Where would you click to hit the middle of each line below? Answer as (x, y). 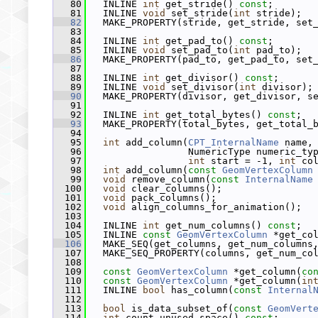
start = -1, (242, 161)
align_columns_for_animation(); (214, 207)
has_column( (199, 290)
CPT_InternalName (234, 142)
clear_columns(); (174, 188)
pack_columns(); (171, 198)
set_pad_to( (199, 50)
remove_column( (168, 179)
